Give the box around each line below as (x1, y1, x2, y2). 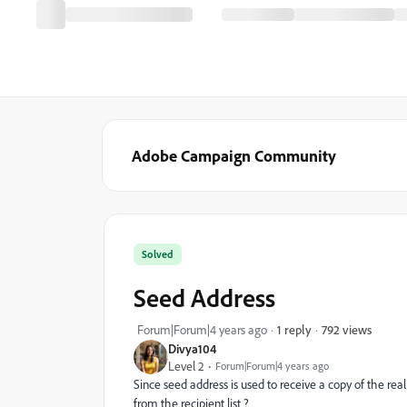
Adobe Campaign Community (132, 145, 336, 165)
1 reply (277, 322, 312, 337)
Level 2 (168, 358, 204, 373)
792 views (322, 321, 372, 337)
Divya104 (168, 341, 216, 356)
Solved (142, 247, 174, 261)
